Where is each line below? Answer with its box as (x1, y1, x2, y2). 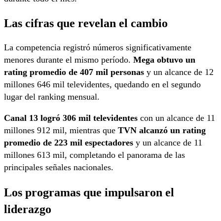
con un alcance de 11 (138, 113, 215, 123)
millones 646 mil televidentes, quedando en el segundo (4, 79, 201, 90)
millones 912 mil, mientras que (4, 125, 118, 136)
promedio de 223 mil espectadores (4, 138, 133, 148)
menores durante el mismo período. (4, 55, 133, 65)
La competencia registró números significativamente (4, 42, 191, 53)
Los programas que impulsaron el (4, 185, 174, 199)
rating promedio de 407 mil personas (4, 67, 144, 77)
